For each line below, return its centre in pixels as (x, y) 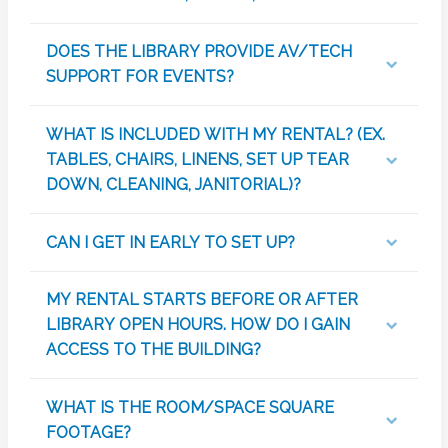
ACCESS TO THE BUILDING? (153, 350)
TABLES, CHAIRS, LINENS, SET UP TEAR (197, 160)
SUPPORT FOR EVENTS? (139, 77)
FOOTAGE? (88, 433)
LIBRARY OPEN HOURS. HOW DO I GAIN (197, 325)
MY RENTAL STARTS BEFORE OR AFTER (201, 300)
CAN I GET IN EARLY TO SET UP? (170, 242)
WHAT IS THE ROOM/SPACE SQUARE (189, 408)
